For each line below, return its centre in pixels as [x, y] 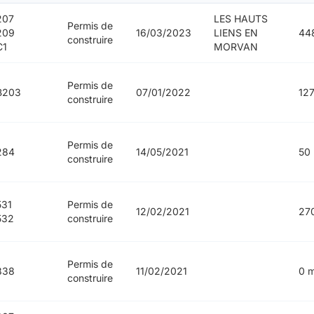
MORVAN [235, 47]
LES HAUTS [240, 19]
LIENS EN [235, 33]
